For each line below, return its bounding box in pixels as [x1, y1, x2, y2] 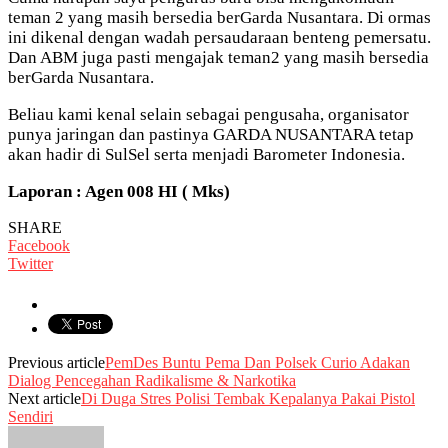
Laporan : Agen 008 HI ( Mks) [8, 181, 230, 201]
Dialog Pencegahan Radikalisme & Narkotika [8, 371, 296, 389]
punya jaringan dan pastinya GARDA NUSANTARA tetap [8, 124, 414, 144]
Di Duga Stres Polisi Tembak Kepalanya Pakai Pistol [81, 389, 415, 407]
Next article [8, 389, 81, 407]
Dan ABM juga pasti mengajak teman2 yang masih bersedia [8, 47, 429, 67]
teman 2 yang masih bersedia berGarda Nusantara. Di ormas [8, 7, 431, 27]
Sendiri [8, 407, 53, 425]
